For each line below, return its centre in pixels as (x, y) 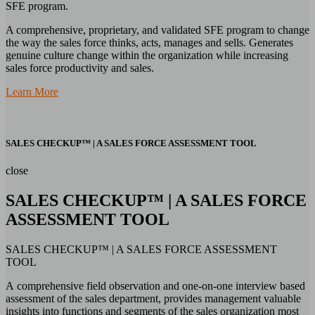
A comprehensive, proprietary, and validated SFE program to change (157, 30)
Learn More (32, 92)
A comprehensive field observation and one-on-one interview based (155, 286)
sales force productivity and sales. (80, 68)
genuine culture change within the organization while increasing (147, 56)
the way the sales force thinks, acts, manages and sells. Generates (149, 43)
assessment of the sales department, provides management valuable (153, 299)
